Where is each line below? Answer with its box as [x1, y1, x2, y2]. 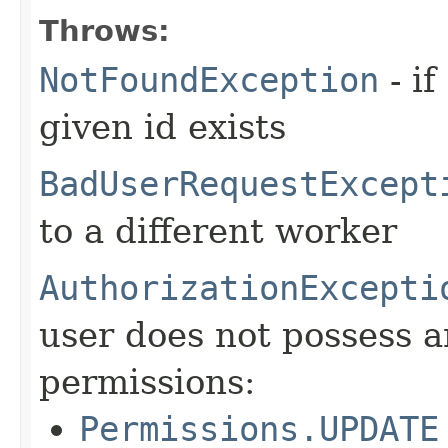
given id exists [39, 106, 286, 147]
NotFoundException [39, 59, 379, 100]
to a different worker [39, 210, 397, 251]
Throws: [39, 13, 170, 48]
